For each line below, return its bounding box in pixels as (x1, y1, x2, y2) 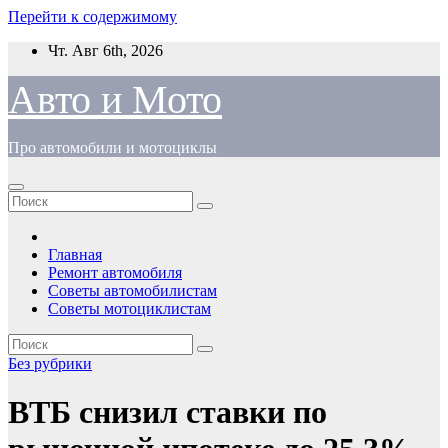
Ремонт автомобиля (48, 264, 182, 281)
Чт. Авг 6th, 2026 (48, 42, 163, 59)
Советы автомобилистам (48, 282, 217, 299)
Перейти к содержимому (8, 8, 177, 25)
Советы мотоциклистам (48, 300, 211, 317)
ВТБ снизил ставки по (8, 394, 327, 431)
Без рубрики (8, 355, 92, 372)
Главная (48, 246, 102, 263)
